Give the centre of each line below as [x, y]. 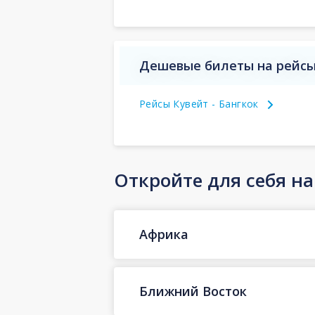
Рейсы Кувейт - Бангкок [199, 103]
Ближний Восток [193, 291]
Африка [164, 234]
